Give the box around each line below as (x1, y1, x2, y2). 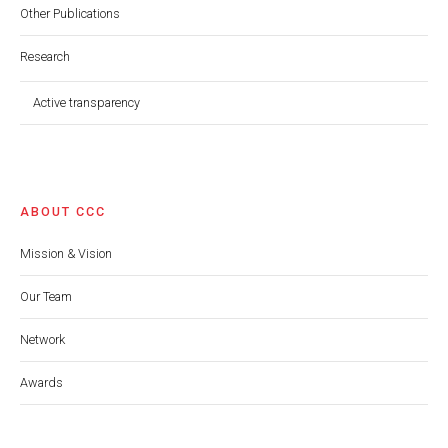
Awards (20, 375, 63, 391)
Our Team (20, 289, 72, 304)
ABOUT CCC (20, 203, 106, 219)
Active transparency (32, 94, 140, 110)
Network (20, 332, 65, 348)
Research (20, 49, 70, 65)
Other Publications (20, 6, 120, 22)
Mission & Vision (20, 245, 112, 261)
